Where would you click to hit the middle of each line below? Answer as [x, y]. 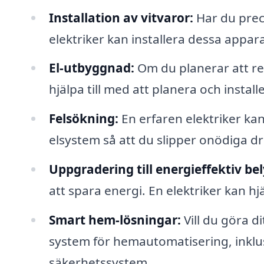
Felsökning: [85, 119]
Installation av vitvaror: [121, 17]
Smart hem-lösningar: [115, 220]
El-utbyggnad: [91, 68]
